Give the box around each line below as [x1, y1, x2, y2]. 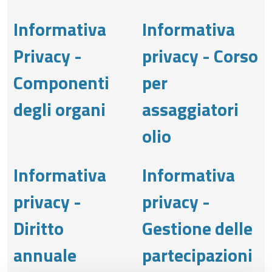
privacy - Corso [142, 42, 258, 69]
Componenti [13, 69, 109, 96]
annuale [13, 241, 76, 268]
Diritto [13, 214, 64, 242]
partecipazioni [142, 241, 253, 268]
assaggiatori [142, 95, 239, 123]
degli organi [13, 95, 106, 123]
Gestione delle [142, 214, 253, 242]
